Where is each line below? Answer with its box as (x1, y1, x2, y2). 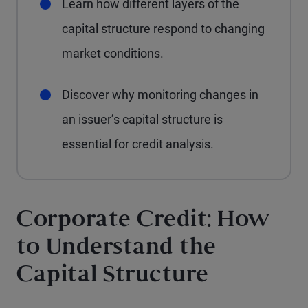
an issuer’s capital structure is (62, 112, 223, 126)
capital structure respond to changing (62, 21, 265, 36)
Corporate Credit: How (16, 211, 271, 231)
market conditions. (62, 46, 164, 60)
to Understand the (16, 239, 217, 258)
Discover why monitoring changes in (62, 87, 258, 102)
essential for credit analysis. (62, 137, 214, 151)
